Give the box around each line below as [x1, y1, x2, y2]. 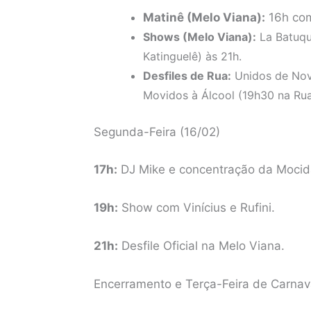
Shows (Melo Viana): [142, 29, 256, 44]
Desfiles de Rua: [142, 68, 231, 83]
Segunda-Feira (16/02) [93, 125, 220, 140]
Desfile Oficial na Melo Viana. [117, 239, 285, 253]
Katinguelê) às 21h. [142, 49, 242, 63]
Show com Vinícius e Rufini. [117, 201, 275, 215]
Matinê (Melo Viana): [142, 10, 265, 24]
